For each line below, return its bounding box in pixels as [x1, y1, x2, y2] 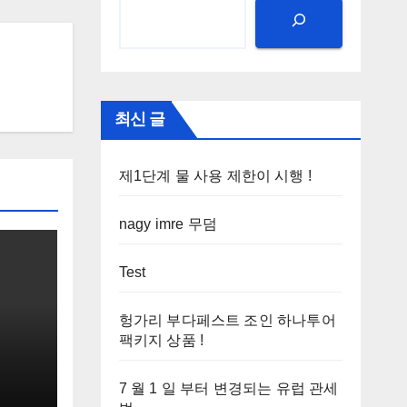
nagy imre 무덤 [118, 215, 217, 232]
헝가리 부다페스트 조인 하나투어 [118, 312, 336, 328]
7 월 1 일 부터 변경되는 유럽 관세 [118, 380, 339, 396]
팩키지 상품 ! [118, 332, 204, 348]
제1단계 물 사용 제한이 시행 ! [118, 167, 313, 184]
